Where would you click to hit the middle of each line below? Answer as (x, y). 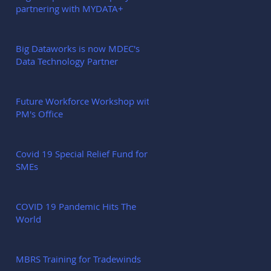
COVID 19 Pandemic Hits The (76, 206)
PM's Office (39, 114)
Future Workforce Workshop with (85, 101)
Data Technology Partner (67, 61)
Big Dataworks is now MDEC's (78, 48)
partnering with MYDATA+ (70, 8)
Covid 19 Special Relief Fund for (82, 154)
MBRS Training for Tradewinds (78, 259)
